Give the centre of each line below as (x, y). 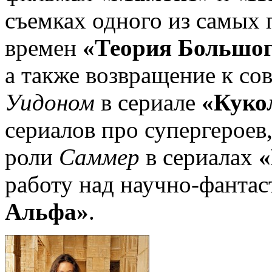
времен (44, 47)
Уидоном (50, 102)
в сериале (148, 102)
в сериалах (199, 157)
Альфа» (47, 211)
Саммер (99, 157)
